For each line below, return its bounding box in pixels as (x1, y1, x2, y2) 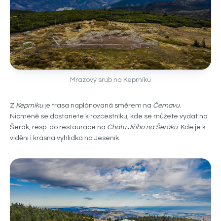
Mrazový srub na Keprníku (70, 76, 151, 83)
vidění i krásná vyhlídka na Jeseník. (10, 135, 120, 142)
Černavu (153, 102, 180, 109)
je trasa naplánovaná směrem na (43, 102, 153, 109)
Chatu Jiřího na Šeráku (107, 124, 178, 131)
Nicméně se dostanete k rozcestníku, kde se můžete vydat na (10, 113, 208, 120)
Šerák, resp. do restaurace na (10, 124, 107, 131)
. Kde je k (178, 124, 206, 131)
